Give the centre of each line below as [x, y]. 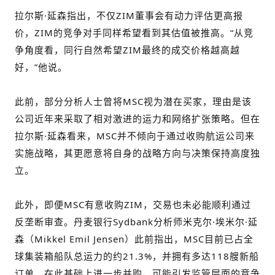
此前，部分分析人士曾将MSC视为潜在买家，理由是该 [133, 101]
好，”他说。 [41, 67]
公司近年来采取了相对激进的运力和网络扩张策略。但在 [137, 118]
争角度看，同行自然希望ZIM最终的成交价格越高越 [127, 49]
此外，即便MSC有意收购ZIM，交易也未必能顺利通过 [133, 204]
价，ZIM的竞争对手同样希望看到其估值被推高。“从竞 [134, 32]
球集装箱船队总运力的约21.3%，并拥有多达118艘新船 [137, 256]
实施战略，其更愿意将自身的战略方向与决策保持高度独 [137, 153]
